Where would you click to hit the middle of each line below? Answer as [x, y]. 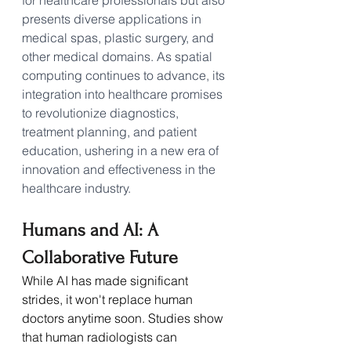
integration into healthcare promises [124, 94]
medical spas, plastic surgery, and [119, 37]
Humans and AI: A [92, 230]
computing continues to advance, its [125, 75]
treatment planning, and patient [111, 131]
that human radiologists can [101, 337]
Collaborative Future [100, 257]
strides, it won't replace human [109, 299]
